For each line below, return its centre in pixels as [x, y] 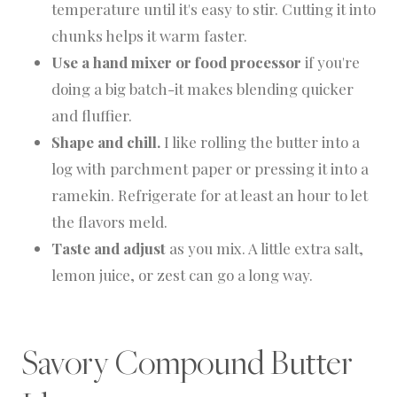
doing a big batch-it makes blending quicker [202, 89]
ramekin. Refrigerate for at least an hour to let [210, 195]
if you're [331, 62]
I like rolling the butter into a [260, 142]
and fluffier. [92, 116]
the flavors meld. [109, 222]
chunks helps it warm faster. [149, 36]
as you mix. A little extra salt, [265, 249]
